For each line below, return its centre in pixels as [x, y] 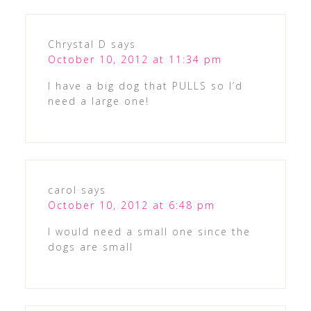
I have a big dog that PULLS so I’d [145, 85]
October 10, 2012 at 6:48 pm [131, 205]
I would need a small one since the [149, 231]
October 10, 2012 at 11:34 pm [135, 59]
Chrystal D [77, 44]
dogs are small [90, 246]
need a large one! [98, 101]
